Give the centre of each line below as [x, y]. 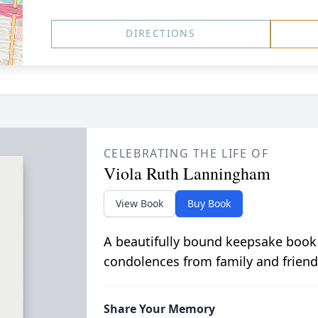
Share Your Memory [159, 309]
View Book [139, 203]
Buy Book [209, 203]
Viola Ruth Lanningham [187, 173]
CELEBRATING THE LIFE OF [186, 153]
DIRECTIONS [161, 33]
